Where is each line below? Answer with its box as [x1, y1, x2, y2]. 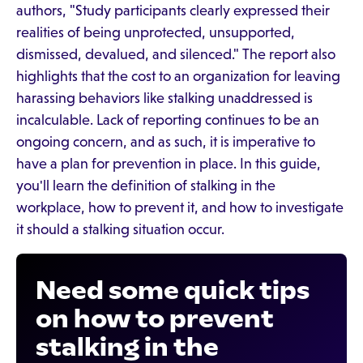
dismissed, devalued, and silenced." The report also [16, 46, 335, 62]
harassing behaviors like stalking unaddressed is [16, 90, 313, 106]
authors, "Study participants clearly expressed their [16, 2, 330, 19]
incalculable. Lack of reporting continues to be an [16, 112, 319, 128]
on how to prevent [36, 303, 274, 334]
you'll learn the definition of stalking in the [16, 177, 275, 194]
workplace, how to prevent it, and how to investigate [16, 199, 344, 216]
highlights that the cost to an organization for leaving [16, 68, 340, 84]
